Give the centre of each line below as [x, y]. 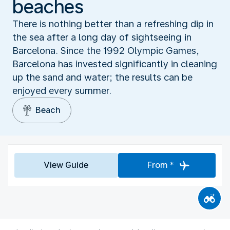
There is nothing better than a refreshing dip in [113, 24]
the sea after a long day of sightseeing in [102, 37]
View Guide [66, 165]
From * [160, 165]
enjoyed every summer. [62, 90]
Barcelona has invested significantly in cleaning [115, 64]
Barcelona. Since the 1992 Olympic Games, [106, 50]
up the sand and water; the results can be [102, 77]
